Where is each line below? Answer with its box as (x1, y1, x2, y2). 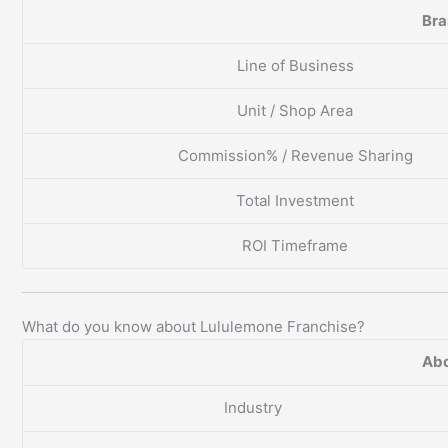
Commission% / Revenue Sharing (177, 146, 413, 166)
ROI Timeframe (242, 236, 348, 256)
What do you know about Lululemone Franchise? (22, 317, 365, 337)
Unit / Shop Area (237, 101, 353, 121)
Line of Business (236, 56, 354, 76)
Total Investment (236, 191, 354, 211)
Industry (224, 398, 282, 418)
